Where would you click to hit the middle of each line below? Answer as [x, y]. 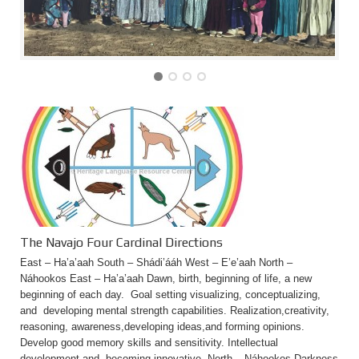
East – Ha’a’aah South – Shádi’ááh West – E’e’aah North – [156, 262]
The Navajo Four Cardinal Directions [121, 242]
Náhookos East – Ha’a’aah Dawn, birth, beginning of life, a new [166, 278]
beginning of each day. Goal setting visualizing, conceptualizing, [170, 294]
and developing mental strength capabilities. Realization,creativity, [175, 311]
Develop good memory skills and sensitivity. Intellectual [149, 343]
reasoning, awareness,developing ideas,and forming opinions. [162, 327]
